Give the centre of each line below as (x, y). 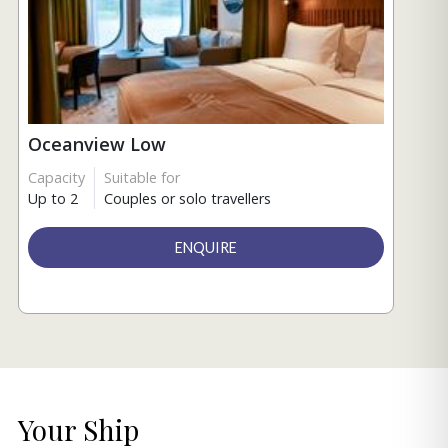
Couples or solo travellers (187, 199)
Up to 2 (53, 199)
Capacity (56, 178)
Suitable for (142, 178)
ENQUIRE (206, 248)
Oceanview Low (97, 144)
